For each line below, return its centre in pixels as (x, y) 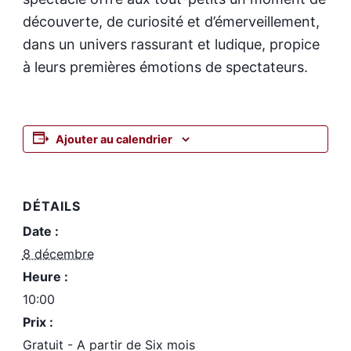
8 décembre (58, 254)
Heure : (45, 277)
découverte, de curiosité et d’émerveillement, (171, 22)
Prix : (38, 322)
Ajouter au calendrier (114, 139)
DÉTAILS (51, 206)
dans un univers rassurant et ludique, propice (171, 45)
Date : (40, 232)
